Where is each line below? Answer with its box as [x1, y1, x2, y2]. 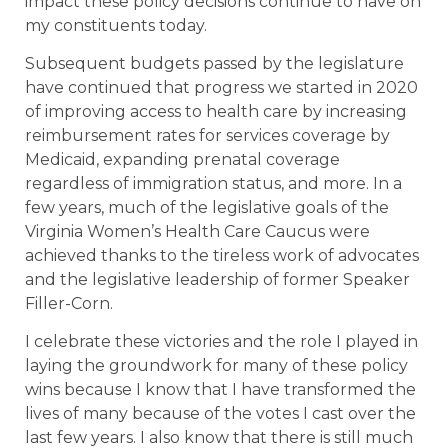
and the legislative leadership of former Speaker [25, 269, 410, 289]
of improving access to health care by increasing [25, 101, 407, 121]
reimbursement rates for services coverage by [25, 125, 390, 145]
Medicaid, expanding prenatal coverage [25, 149, 340, 169]
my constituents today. [25, 15, 211, 35]
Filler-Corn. [25, 293, 117, 313]
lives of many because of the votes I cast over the [25, 404, 416, 424]
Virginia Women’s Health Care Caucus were [25, 221, 370, 241]
